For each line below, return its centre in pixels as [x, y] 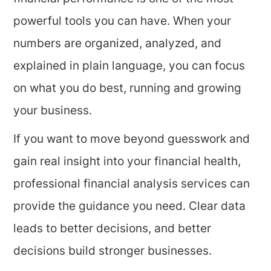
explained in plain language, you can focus [129, 67]
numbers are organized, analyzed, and [118, 44]
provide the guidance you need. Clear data [130, 207]
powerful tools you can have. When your [122, 22]
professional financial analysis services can [132, 185]
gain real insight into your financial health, [127, 162]
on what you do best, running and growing [128, 89]
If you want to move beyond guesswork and [132, 140]
